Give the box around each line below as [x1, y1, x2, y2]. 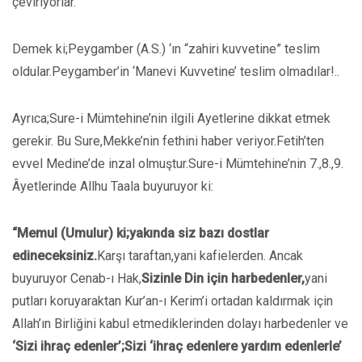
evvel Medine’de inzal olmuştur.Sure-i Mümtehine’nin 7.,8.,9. [12, 156, 343, 171]
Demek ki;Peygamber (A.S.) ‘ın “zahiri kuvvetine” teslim [12, 41, 320, 57]
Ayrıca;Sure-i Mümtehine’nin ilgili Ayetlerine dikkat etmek [12, 111, 330, 126]
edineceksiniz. [12, 248, 97, 263]
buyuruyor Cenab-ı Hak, [12, 271, 141, 286]
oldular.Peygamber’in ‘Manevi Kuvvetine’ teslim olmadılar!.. [12, 64, 339, 79]
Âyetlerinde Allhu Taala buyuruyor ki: [12, 179, 213, 194]
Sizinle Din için [141, 271, 228, 286]
